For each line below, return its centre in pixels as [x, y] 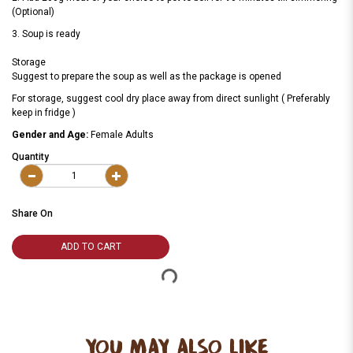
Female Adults [122, 135]
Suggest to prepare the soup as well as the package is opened [147, 77]
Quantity [30, 157]
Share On [32, 214]
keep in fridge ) [54, 113]
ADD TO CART [91, 247]
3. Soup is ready [46, 34]
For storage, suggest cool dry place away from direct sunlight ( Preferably [171, 99]
